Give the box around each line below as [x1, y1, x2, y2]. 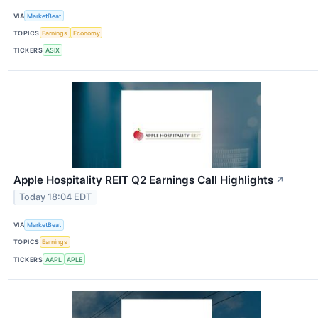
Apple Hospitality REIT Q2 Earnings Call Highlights [13, 172, 273, 187]
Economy [72, 28, 100, 37]
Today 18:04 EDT [19, 192, 92, 203]
